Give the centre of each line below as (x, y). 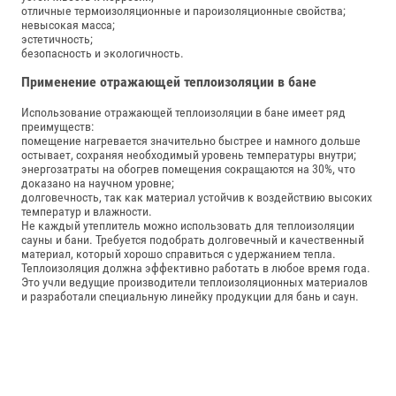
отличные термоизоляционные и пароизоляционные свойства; (183, 11)
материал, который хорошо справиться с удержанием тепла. (179, 253)
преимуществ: (57, 126)
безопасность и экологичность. (103, 53)
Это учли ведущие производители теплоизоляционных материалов (194, 282)
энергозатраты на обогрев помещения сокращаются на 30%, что (188, 168)
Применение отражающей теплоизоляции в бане (169, 82)
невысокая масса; (68, 25)
